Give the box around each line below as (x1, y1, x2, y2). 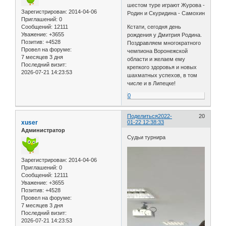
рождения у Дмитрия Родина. (127, 32, 202, 38)
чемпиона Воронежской (127, 48, 188, 54)
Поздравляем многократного (127, 40, 201, 46)
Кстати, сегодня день (127, 24, 182, 30)
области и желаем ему (127, 56, 186, 63)
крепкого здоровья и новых (127, 64, 197, 71)
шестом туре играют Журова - (127, 2, 205, 9)
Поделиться (127, 113, 158, 120)
